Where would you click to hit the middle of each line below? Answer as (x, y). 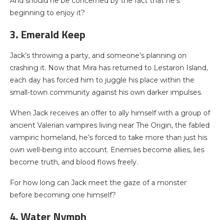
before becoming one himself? (63, 195)
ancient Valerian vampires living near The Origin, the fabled (110, 125)
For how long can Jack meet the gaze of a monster (98, 183)
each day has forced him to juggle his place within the (102, 80)
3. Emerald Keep (48, 34)
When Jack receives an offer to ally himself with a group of (110, 113)
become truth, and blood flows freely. (74, 162)
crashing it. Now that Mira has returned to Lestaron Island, (109, 68)
